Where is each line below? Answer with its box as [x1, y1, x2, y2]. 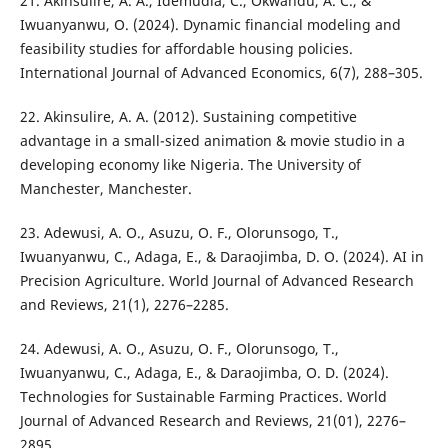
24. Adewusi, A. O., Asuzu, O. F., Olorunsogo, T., [19, 339, 339, 359]
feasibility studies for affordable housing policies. [19, 39, 353, 59]
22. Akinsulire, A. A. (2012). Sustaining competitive [19, 107, 357, 127]
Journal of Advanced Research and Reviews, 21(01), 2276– [19, 411, 406, 431]
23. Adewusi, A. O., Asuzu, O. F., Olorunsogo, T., [19, 223, 339, 243]
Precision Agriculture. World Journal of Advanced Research [19, 271, 414, 291]
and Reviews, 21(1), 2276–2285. [19, 295, 229, 315]
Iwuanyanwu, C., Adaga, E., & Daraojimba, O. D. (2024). [19, 363, 389, 383]
